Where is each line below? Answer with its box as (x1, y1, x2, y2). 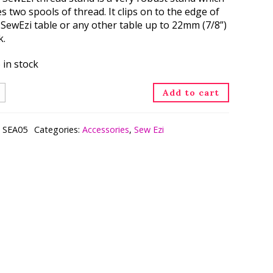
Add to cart (163, 87, 219, 98)
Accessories (82, 123, 130, 135)
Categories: (34, 123, 83, 135)
